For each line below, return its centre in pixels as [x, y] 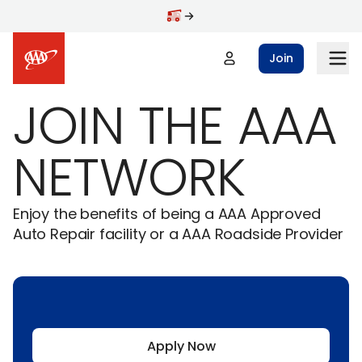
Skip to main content [86, 20]
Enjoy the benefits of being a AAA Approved [167, 214]
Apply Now [181, 346]
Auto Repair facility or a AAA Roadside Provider [178, 234]
